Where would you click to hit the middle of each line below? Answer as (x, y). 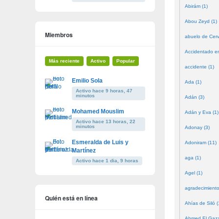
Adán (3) (195, 97)
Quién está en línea (71, 198)
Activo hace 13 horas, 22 (106, 121)
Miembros (59, 34)
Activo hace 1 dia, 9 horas (107, 160)
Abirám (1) (196, 6)
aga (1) (193, 158)
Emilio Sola (87, 80)
